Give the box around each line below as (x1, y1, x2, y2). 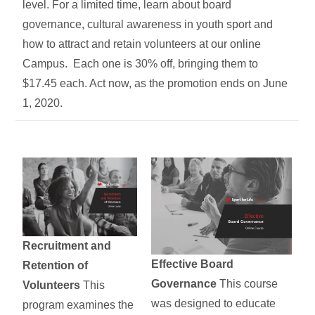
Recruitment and (22, 240, 112, 252)
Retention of (22, 259, 89, 272)
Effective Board (151, 257, 234, 270)
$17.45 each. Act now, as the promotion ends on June (22, 77, 288, 89)
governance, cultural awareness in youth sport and (22, 18, 274, 30)
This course (217, 277, 278, 290)
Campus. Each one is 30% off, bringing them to (22, 58, 259, 70)
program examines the (22, 299, 134, 311)
